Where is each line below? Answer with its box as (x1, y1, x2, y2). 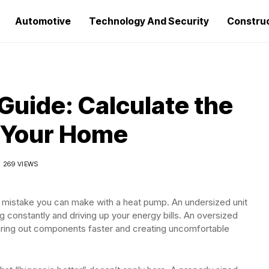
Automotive (15, 15, 71, 27)
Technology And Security (89, 15, 209, 27)
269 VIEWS (2, 160, 38, 168)
